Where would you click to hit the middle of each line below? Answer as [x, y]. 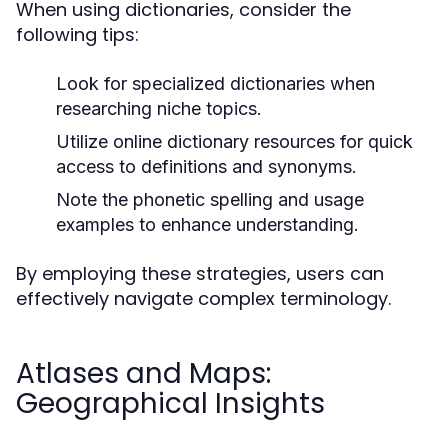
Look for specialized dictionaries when [215, 83]
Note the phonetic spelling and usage [210, 199]
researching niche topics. [159, 108]
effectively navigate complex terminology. [203, 298]
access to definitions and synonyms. [206, 166]
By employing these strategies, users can [200, 273]
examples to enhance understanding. [207, 224]
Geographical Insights [170, 403]
